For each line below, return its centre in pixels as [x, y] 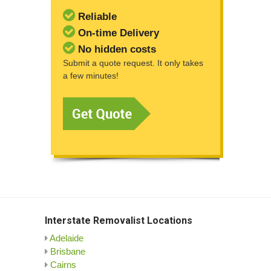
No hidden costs [116, 50]
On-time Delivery [117, 33]
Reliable [96, 17]
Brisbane [68, 252]
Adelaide [67, 238]
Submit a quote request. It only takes [133, 63]
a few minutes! [91, 76]
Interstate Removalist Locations [119, 221]
